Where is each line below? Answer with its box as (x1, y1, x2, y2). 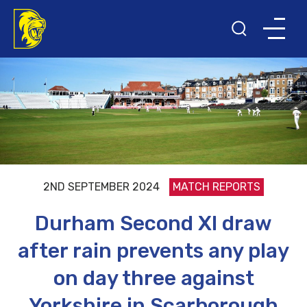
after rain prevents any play (18, 238, 289, 264)
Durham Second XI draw (35, 211, 272, 236)
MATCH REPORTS (173, 180, 260, 194)
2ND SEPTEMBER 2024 (43, 180, 160, 194)
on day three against (53, 266, 254, 291)
